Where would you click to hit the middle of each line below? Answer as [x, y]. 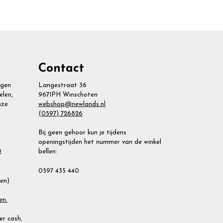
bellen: [48, 152]
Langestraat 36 [62, 86]
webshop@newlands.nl [72, 105]
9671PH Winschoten [68, 95]
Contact [61, 69]
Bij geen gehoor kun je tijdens [82, 133]
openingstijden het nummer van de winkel [100, 142]
